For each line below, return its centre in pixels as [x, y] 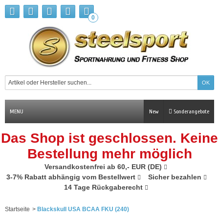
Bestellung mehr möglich [109, 154]
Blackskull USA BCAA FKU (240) [83, 209]
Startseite [17, 209]
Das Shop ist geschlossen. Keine [109, 138]
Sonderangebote [191, 111]
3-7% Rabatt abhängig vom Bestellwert [72, 177]
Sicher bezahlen [176, 177]
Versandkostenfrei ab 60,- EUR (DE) [104, 167]
